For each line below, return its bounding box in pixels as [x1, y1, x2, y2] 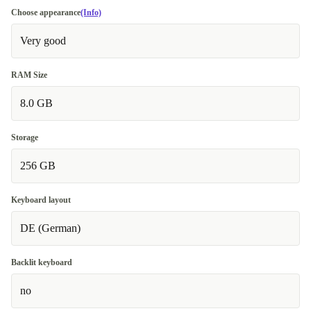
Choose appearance [11, 8, 81, 17]
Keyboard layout [11, 195, 71, 205]
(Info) [81, 8, 101, 17]
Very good [20, 35, 66, 47]
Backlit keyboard [11, 258, 72, 267]
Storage [11, 133, 38, 142]
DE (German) [20, 222, 81, 234]
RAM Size [11, 70, 47, 80]
